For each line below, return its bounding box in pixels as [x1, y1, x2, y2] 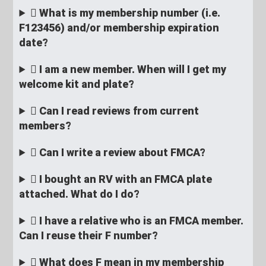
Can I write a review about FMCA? [37, 146, 206, 159]
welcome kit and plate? [19, 78, 135, 90]
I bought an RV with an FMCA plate [37, 173, 213, 185]
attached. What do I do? [19, 188, 140, 200]
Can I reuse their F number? [19, 229, 159, 242]
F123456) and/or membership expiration [19, 21, 220, 34]
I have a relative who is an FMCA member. [37, 214, 244, 227]
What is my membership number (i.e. [37, 7, 221, 19]
